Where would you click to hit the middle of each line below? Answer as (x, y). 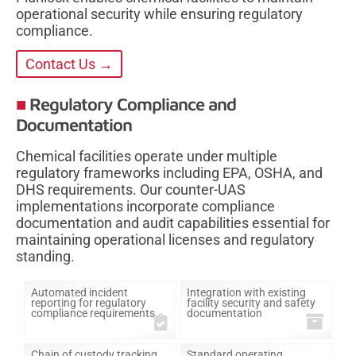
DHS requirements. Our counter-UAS (131, 190)
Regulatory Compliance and (133, 104)
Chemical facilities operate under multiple (147, 157)
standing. (45, 257)
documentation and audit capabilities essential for (173, 223)
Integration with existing (246, 292)
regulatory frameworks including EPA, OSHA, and (169, 173)
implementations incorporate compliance (145, 207)
